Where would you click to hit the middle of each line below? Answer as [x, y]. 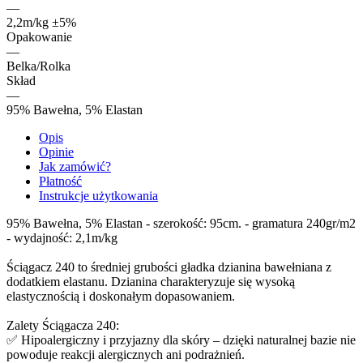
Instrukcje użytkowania [98, 195]
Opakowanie [39, 36]
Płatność [60, 181]
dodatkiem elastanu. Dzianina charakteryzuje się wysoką [151, 281]
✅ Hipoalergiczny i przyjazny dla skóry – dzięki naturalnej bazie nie [181, 340]
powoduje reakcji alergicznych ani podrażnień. [126, 354]
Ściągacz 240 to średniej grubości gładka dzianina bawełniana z [169, 267]
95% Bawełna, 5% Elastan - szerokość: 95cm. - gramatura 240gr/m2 [181, 223]
